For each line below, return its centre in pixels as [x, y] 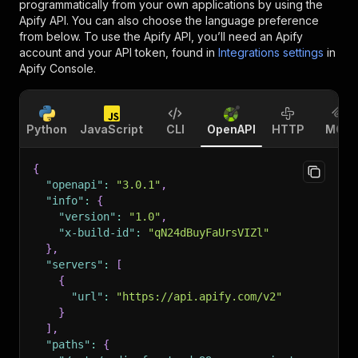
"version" [87, 217]
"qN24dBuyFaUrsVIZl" [209, 233]
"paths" [68, 344]
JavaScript [111, 129]
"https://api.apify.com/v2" [199, 296]
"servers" [74, 265]
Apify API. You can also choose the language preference [169, 20]
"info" [65, 201]
